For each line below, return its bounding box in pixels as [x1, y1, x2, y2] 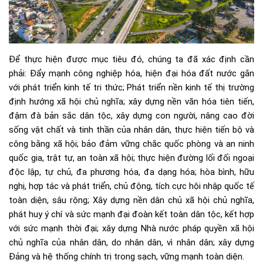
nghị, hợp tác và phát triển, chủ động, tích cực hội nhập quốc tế [9, 180, 254, 191]
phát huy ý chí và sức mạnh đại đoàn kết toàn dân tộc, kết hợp [9, 208, 254, 220]
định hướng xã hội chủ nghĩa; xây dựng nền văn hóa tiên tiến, [9, 96, 254, 107]
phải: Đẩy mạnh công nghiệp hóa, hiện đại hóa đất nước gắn [9, 68, 254, 79]
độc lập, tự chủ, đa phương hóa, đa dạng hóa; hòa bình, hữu [9, 166, 254, 177]
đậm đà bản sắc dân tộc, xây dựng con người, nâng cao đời [9, 110, 254, 121]
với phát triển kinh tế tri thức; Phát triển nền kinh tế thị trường [9, 82, 254, 93]
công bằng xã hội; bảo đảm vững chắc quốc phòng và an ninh [9, 138, 254, 149]
